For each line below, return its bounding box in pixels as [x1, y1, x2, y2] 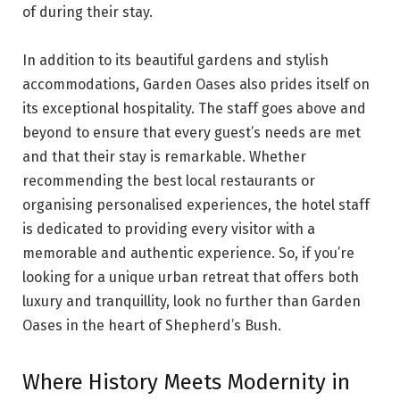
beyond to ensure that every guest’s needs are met [22, 123, 361, 141]
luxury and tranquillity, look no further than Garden [22, 292, 361, 310]
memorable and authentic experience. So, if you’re [22, 244, 354, 262]
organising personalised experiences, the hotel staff [22, 196, 370, 213]
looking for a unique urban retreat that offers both [22, 268, 359, 286]
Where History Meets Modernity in [22, 369, 350, 395]
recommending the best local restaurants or [22, 171, 315, 189]
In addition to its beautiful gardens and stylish [22, 51, 329, 69]
